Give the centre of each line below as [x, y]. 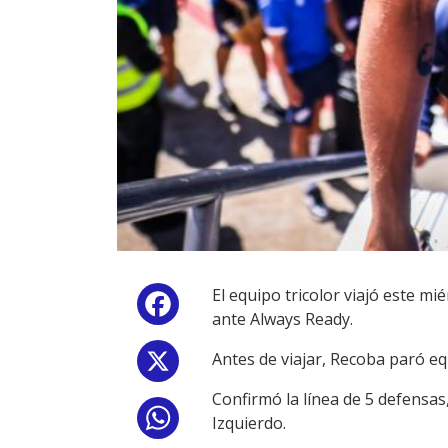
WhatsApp [222, 422]
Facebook [219, 308]
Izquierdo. [249, 423]
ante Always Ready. [282, 319]
